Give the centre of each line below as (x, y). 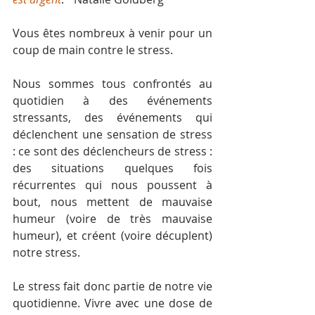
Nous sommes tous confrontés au (112, 84)
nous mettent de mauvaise (131, 202)
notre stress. (46, 252)
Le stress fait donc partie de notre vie (112, 286)
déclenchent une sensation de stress (112, 134)
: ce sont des (48, 151)
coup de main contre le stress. (93, 50)
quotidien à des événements (112, 101)
